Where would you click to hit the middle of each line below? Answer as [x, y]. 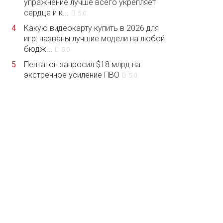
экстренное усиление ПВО [72, 75]
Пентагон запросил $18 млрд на [82, 64]
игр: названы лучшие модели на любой [94, 38]
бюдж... [38, 49]
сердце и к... [46, 12]
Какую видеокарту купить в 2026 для [91, 28]
